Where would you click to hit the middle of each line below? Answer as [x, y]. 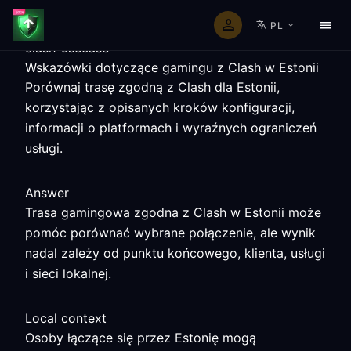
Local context [66, 318]
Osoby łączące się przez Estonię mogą [141, 338]
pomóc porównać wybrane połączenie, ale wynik [170, 233]
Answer [47, 193]
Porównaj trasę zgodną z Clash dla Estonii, [152, 87]
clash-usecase [67, 48]
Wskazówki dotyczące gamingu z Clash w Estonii [172, 67]
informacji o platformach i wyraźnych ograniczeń [171, 128]
